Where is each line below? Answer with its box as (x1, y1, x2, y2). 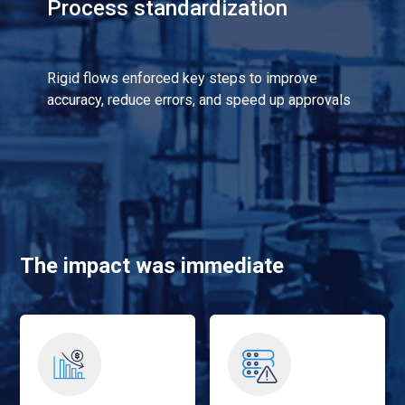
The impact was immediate (20, 252, 285, 278)
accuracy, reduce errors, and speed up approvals (47, 90, 352, 108)
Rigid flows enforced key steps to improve (47, 69, 318, 87)
